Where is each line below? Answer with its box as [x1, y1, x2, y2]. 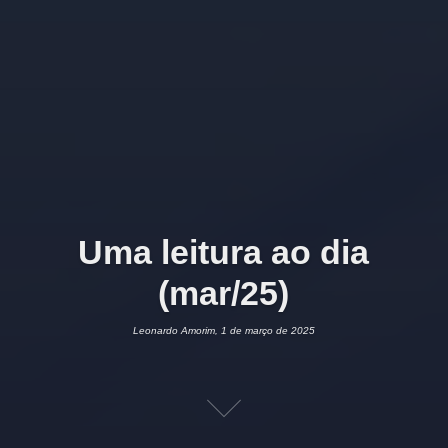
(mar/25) [158, 274, 290, 313]
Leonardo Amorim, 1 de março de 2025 [132, 325, 315, 337]
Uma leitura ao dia [78, 233, 370, 272]
